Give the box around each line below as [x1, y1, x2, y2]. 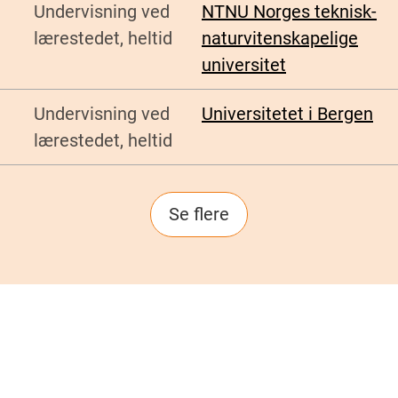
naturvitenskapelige [202, 28, 358, 50]
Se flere [169, 203, 229, 226]
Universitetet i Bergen [202, 103, 373, 125]
